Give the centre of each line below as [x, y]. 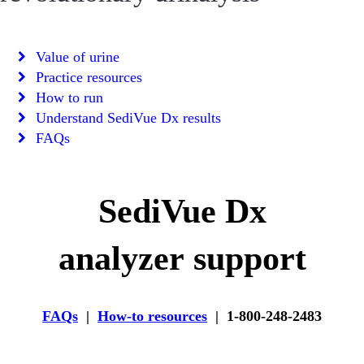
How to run [69, 97]
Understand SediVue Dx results [128, 118]
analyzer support [182, 258]
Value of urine [78, 57]
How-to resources [152, 316]
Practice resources [89, 77]
